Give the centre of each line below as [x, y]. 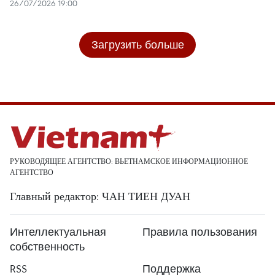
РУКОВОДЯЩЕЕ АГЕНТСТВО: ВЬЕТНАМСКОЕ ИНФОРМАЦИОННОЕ [129, 161]
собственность [47, 247]
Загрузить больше [137, 45]
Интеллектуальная [58, 232]
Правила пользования [200, 232]
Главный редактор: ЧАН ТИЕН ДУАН [100, 196]
